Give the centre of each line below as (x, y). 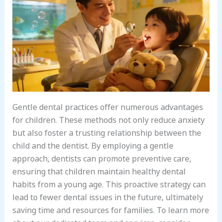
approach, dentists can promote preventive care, (102, 157)
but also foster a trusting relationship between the (107, 132)
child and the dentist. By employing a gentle (93, 144)
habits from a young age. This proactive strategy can (109, 183)
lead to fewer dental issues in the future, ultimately (108, 196)
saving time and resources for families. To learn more (111, 209)
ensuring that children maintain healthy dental (99, 170)
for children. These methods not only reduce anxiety (108, 119)
